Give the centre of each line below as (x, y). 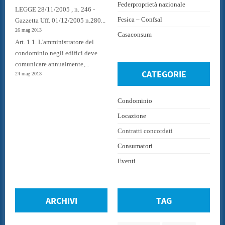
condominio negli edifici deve (56, 53)
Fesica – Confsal (140, 19)
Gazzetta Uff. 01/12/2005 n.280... (60, 21)
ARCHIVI (61, 201)
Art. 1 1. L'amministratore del (54, 42)
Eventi (127, 161)
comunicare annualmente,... (52, 64)
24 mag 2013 (28, 74)
